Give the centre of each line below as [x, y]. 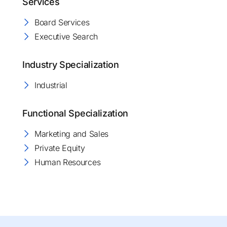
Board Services [62, 22]
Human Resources [68, 162]
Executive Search [66, 36]
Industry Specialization [71, 65]
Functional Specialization [75, 113]
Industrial [51, 85]
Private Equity [60, 148]
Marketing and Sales [71, 134]
